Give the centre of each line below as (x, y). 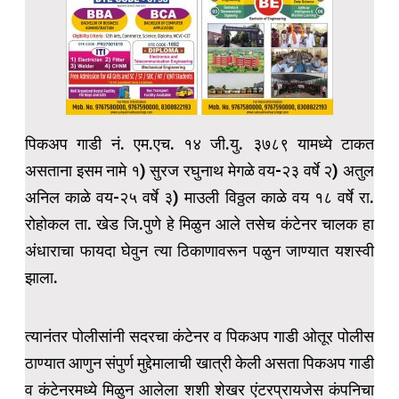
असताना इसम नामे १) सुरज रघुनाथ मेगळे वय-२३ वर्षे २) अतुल (199, 171)
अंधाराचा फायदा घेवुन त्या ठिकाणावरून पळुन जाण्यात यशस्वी (199, 251)
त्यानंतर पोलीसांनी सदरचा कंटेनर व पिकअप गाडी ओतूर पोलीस (199, 337)
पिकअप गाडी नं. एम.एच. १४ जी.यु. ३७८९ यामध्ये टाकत (199, 144)
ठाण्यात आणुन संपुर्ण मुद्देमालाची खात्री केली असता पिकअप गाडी (199, 363)
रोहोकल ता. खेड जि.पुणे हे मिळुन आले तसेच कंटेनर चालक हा (199, 224)
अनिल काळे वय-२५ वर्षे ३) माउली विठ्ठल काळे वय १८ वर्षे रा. (199, 198)
